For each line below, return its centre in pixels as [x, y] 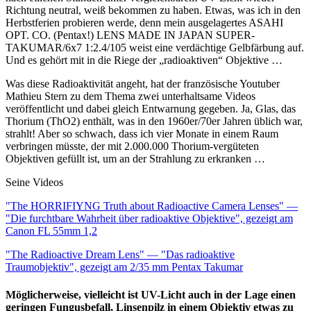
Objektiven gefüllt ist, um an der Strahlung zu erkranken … [135, 159]
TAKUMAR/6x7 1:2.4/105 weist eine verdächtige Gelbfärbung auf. [155, 48]
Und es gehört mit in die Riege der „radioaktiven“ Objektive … [144, 60]
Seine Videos [34, 183]
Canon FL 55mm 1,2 [51, 231]
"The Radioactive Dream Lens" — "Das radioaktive [120, 255]
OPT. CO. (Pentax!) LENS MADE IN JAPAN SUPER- [130, 35]
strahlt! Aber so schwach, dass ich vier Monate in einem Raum [142, 134]
